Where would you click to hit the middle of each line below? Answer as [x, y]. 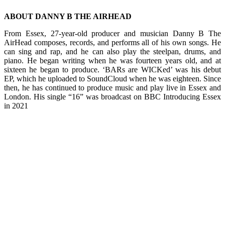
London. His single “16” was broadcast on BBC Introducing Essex [113, 96]
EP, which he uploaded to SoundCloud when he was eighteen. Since [113, 78]
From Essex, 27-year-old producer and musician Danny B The [113, 33]
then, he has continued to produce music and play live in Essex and [113, 87]
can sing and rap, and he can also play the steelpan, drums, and [113, 51]
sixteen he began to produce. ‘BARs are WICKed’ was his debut [113, 69]
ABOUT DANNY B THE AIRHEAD [68, 16]
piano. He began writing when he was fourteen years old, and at [113, 60]
